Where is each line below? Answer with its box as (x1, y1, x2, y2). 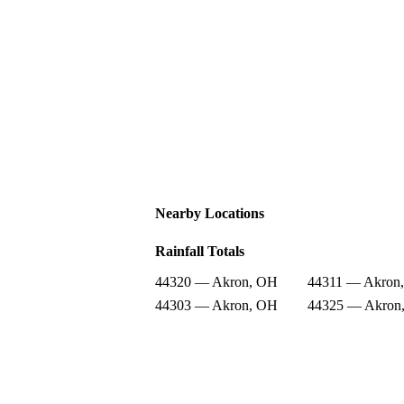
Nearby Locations (155, 205, 264, 221)
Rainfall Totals (155, 243, 244, 259)
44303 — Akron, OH (155, 297, 278, 313)
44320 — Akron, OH (155, 273, 278, 289)
